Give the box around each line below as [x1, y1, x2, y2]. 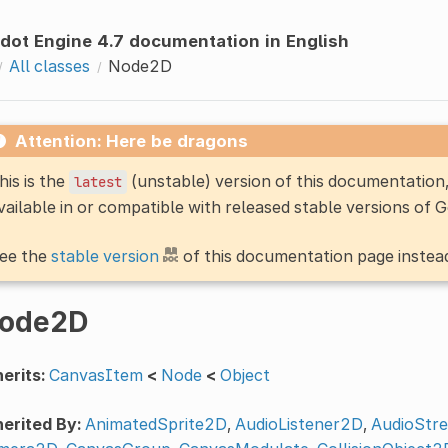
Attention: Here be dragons [14, 130, 248, 151]
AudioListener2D [234, 413, 363, 434]
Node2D [107, 55, 172, 76]
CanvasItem [48, 364, 143, 385]
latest [73, 172, 122, 191]
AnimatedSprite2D [84, 413, 227, 434]
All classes [8, 55, 90, 76]
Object [219, 364, 270, 385]
